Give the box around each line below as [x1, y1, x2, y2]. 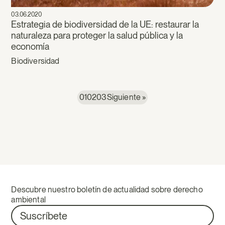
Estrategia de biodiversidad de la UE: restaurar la [11, 19, 199, 30]
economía [11, 41, 50, 52]
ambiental [11, 195, 46, 205]
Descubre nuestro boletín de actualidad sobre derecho [11, 185, 203, 195]
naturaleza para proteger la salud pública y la [11, 30, 183, 41]
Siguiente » [106, 92, 146, 102]
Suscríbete [20, 209, 67, 222]
